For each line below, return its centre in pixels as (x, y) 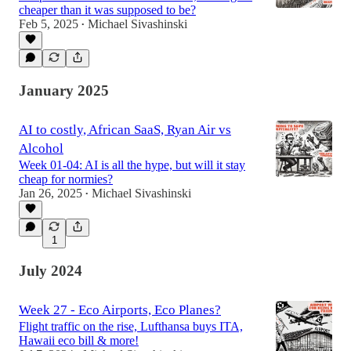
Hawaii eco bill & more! (79, 341)
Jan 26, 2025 (51, 193)
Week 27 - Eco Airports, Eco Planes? (120, 310)
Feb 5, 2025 (49, 24)
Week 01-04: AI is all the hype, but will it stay (132, 165)
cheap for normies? (66, 179)
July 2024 (51, 271)
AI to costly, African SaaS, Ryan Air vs (125, 129)
